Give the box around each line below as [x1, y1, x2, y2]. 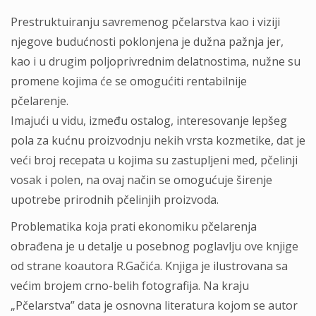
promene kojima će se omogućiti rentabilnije [11, 73, 247, 89]
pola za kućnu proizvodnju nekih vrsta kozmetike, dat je [11, 133, 305, 148]
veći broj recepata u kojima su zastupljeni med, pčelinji [11, 152, 298, 168]
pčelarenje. [11, 93, 68, 109]
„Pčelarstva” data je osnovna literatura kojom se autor [11, 298, 298, 313]
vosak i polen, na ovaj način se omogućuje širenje [11, 172, 272, 188]
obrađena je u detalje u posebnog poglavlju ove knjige [11, 238, 298, 254]
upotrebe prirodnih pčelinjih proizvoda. [11, 192, 219, 207]
